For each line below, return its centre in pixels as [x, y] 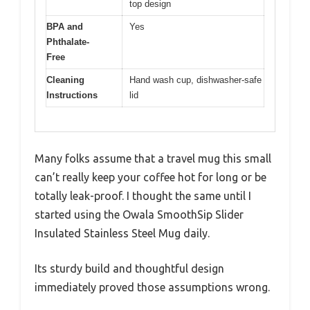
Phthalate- [68, 42]
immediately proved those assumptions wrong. [152, 287]
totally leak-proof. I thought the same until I [143, 195]
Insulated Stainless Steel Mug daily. [122, 233]
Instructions [72, 95]
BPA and [65, 27]
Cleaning [65, 80]
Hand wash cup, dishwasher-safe [195, 80]
